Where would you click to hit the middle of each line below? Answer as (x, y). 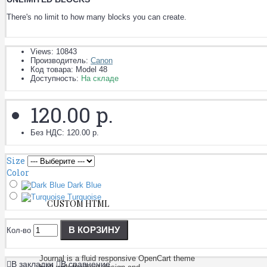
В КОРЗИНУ (94, 229)
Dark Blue (83, 185)
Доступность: (56, 78)
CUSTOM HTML (78, 204)
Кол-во (19, 230)
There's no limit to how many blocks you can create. (97, 17)
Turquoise (83, 197)
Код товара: (53, 69)
